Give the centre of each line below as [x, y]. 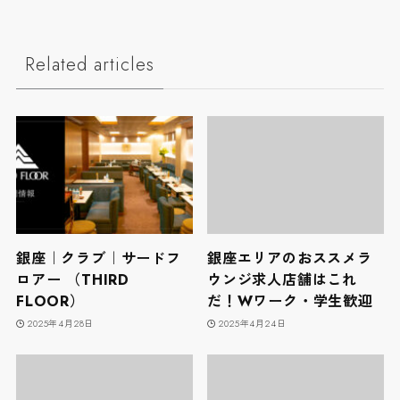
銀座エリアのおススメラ [290, 259]
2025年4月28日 [61, 323]
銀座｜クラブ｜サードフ [98, 259]
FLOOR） [50, 302]
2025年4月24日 [253, 323]
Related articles [90, 64]
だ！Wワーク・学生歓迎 [290, 302]
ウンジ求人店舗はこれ [282, 280]
